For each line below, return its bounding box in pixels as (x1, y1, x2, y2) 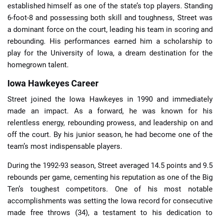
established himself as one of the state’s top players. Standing (7, 1, 213, 10)
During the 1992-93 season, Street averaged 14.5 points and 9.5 (7, 161, 213, 170)
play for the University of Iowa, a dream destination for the (7, 48, 213, 57)
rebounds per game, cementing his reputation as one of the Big (7, 172, 213, 182)
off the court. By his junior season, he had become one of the (7, 130, 213, 139)
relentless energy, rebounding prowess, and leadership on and (7, 118, 213, 127)
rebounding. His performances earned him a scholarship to (7, 36, 213, 46)
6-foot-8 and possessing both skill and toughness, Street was (7, 13, 213, 22)
